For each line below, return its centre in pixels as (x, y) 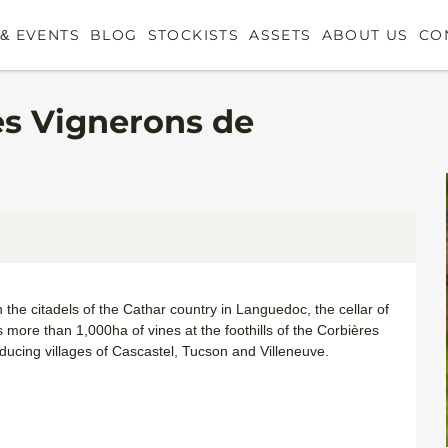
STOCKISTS (193, 34)
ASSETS (280, 34)
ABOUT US (365, 34)
